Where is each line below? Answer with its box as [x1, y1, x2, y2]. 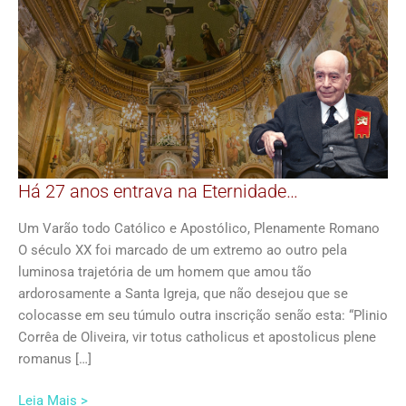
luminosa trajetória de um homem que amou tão [18, 263, 312, 280]
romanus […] [18, 350, 92, 367]
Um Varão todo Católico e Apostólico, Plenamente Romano [18, 219, 380, 237]
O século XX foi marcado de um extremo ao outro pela [18, 241, 347, 258]
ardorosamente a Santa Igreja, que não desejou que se [18, 285, 348, 302]
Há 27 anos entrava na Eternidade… [18, 179, 298, 202]
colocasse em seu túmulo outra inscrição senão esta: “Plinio [18, 306, 388, 324]
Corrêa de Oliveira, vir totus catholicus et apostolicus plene [18, 328, 376, 345]
